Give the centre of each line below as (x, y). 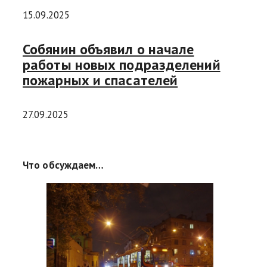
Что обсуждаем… (63, 165)
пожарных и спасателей (100, 80)
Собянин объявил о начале (108, 49)
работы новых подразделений (122, 65)
